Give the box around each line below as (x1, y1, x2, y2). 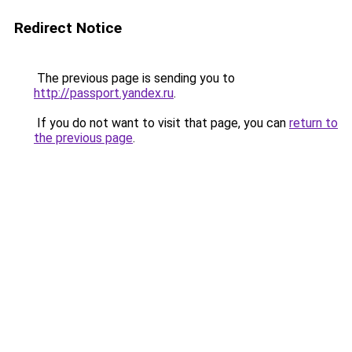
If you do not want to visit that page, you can (34, 115, 289, 130)
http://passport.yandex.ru (34, 86, 174, 101)
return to (289, 115, 338, 130)
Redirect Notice (14, 19, 122, 37)
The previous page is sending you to (34, 71, 235, 86)
